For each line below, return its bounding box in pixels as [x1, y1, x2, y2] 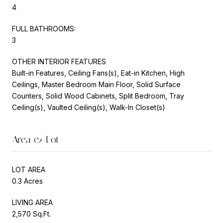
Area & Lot [12, 133, 59, 145]
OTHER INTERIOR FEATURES [12, 57, 106, 66]
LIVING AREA [12, 198, 53, 207]
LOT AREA [12, 165, 45, 174]
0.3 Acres [12, 176, 43, 185]
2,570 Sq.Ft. [12, 209, 51, 218]
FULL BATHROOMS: [12, 24, 76, 33]
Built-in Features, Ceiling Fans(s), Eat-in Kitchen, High [12, 68, 185, 77]
